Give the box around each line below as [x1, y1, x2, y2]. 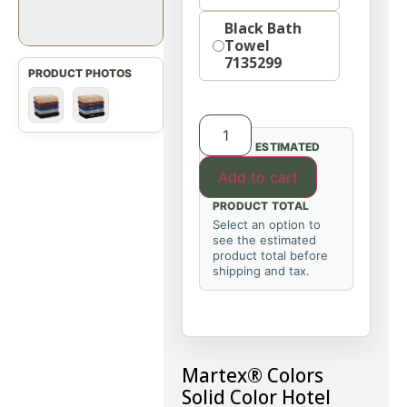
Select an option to [213, 217, 321, 232]
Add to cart [218, 168, 298, 186]
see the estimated [213, 233, 316, 247]
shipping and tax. [213, 263, 310, 278]
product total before [213, 248, 328, 263]
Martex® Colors [182, 362, 323, 388]
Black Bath [224, 18, 302, 38]
